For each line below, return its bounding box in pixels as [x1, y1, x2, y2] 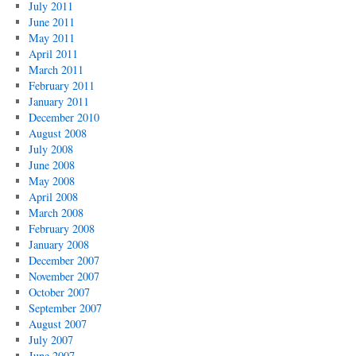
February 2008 [28, 221, 95, 236]
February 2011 [28, 78, 95, 93]
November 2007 [28, 269, 99, 284]
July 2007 [28, 332, 73, 347]
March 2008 [28, 205, 83, 220]
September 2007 [28, 300, 102, 315]
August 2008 [28, 126, 87, 141]
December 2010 [28, 110, 99, 125]
